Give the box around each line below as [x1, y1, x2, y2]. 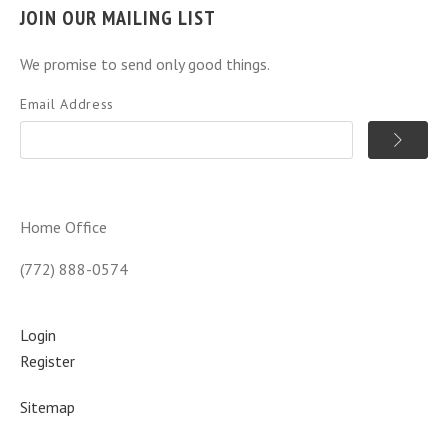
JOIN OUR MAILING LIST [20, 5, 216, 31]
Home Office [20, 217, 107, 237]
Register [20, 351, 75, 371]
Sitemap [20, 397, 75, 417]
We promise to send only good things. [20, 54, 270, 74]
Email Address [20, 95, 115, 113]
